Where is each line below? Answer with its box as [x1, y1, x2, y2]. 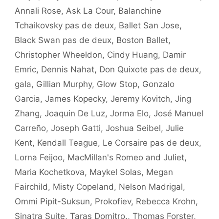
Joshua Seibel [106, 123, 161, 133]
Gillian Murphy [36, 79, 92, 89]
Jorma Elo [110, 109, 149, 118]
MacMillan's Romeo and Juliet [67, 153, 184, 162]
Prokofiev [95, 197, 131, 206]
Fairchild [15, 182, 48, 192]
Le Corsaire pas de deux [103, 138, 199, 148]
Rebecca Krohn [136, 197, 196, 206]
